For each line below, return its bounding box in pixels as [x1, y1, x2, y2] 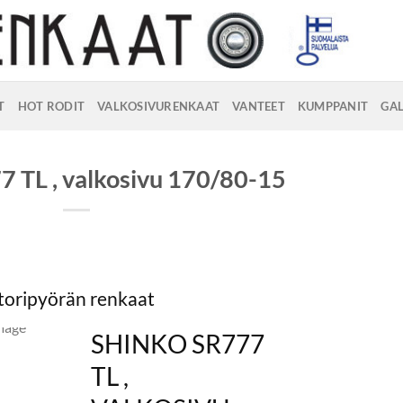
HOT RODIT [17, 98, 85, 113]
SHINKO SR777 [91, 327, 265, 359]
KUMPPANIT [297, 98, 369, 113]
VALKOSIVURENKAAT [97, 98, 220, 113]
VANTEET [232, 98, 285, 113]
